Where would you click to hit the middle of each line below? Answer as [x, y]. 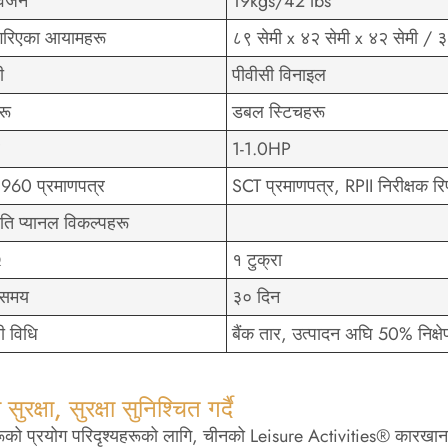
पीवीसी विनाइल [279, 74]
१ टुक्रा [257, 259]
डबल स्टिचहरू [278, 111]
